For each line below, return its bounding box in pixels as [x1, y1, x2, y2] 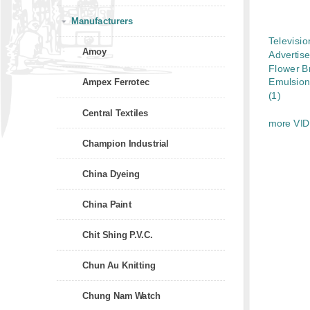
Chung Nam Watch [82, 290, 161, 301]
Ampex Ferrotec [82, 76, 150, 87]
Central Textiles [82, 107, 149, 118]
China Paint [82, 199, 132, 209]
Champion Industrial [82, 138, 170, 148]
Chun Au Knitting [82, 259, 156, 270]
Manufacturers [71, 15, 133, 26]
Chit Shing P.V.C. [82, 229, 153, 239]
